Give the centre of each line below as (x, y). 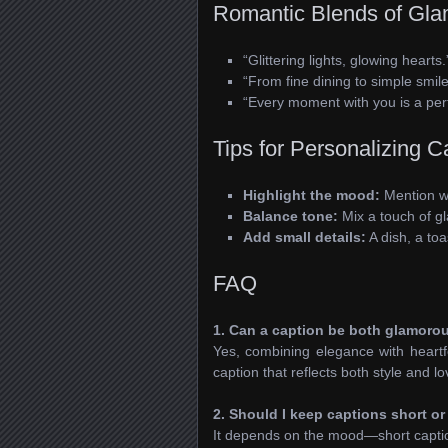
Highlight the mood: (311, 194)
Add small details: (304, 236)
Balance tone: (290, 215)
